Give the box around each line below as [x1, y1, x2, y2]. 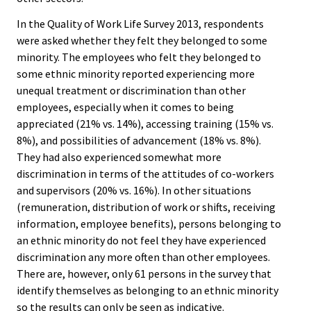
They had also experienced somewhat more [17, 150, 221, 165]
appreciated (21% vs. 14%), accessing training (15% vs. [17, 117, 274, 131]
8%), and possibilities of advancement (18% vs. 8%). [17, 133, 261, 148]
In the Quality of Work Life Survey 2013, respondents [17, 17, 264, 31]
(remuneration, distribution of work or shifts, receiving [17, 200, 276, 215]
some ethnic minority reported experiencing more [17, 67, 255, 81]
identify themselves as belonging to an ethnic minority [17, 283, 278, 298]
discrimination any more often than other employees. [17, 250, 270, 264]
